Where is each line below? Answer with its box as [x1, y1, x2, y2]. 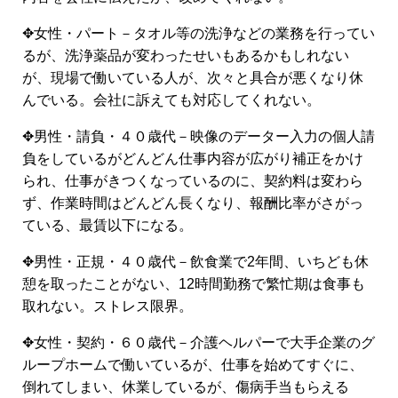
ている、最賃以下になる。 [22, 218, 193, 233]
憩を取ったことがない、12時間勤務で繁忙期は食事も [22, 276, 365, 291]
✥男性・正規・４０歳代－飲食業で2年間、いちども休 [22, 254, 369, 269]
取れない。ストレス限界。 [22, 298, 193, 314]
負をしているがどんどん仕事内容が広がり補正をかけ [22, 151, 363, 166]
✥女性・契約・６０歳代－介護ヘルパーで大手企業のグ [22, 335, 375, 350]
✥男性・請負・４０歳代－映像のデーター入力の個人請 [22, 129, 375, 144]
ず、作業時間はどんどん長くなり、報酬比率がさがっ [22, 195, 363, 211]
